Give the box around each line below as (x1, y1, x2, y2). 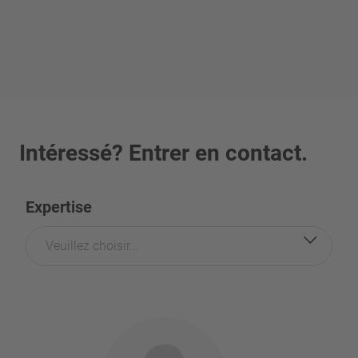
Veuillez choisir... (46, 238, 139, 254)
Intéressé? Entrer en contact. (19, 140, 308, 167)
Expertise (26, 197, 92, 217)
